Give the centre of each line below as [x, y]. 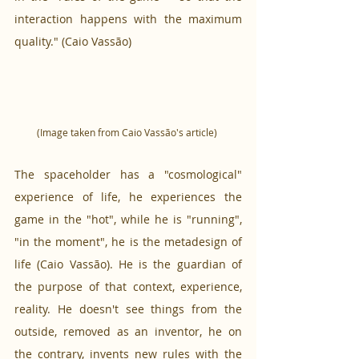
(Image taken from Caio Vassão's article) [128, 132]
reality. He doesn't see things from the [128, 309]
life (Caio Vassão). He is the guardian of [128, 264]
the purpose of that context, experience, [128, 286]
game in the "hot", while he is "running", [128, 219]
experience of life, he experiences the [128, 196]
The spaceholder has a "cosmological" [128, 174]
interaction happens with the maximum [128, 19]
